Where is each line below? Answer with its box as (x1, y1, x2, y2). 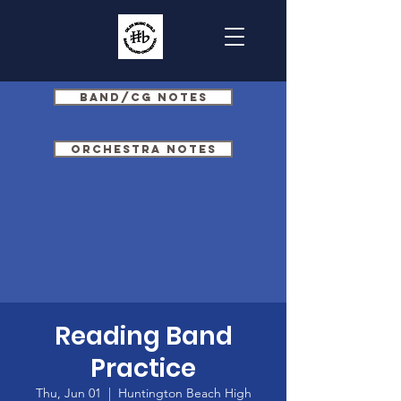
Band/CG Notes (79, 90, 208, 104)
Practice (90, 351, 196, 386)
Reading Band (54, 319, 233, 354)
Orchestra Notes (70, 142, 217, 156)
